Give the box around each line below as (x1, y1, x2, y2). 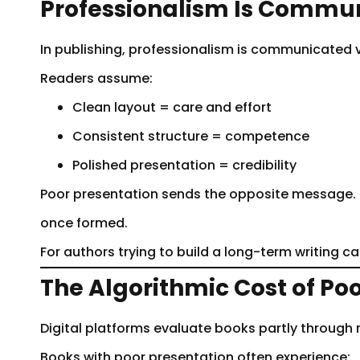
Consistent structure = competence (72, 126, 309, 145)
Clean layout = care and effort (72, 97, 272, 117)
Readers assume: (40, 68, 153, 88)
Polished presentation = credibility (72, 155, 297, 174)
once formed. (40, 213, 128, 232)
